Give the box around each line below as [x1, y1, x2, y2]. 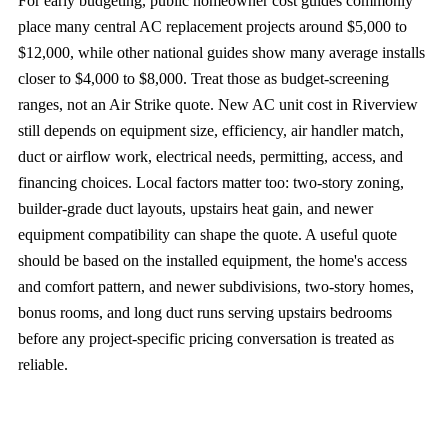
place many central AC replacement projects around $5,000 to [17, 17, 407, 35]
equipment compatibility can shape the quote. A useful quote [17, 225, 397, 243]
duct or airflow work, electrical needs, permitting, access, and [17, 147, 403, 165]
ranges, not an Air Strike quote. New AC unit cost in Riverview [17, 95, 418, 113]
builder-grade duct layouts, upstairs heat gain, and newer [17, 199, 373, 217]
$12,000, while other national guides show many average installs [17, 43, 425, 61]
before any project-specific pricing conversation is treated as [17, 329, 394, 347]
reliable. [17, 355, 68, 373]
